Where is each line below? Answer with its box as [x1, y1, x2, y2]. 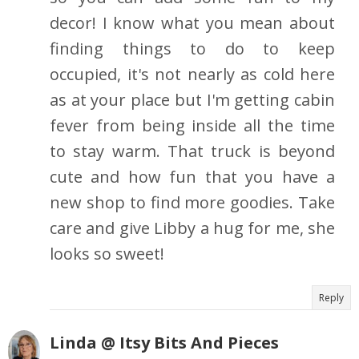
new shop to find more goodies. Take [50, 192, 335, 214]
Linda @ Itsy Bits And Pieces [50, 332, 279, 354]
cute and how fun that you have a [50, 166, 335, 188]
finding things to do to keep [50, 38, 335, 60]
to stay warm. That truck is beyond [50, 140, 335, 163]
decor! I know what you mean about [50, 12, 335, 34]
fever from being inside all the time [50, 115, 335, 137]
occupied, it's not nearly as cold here [50, 63, 335, 86]
